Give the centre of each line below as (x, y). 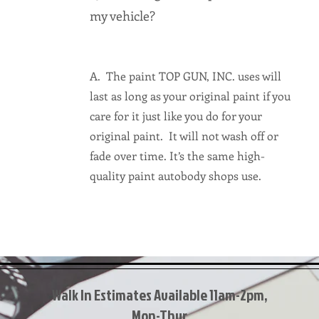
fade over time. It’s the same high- (177, 156)
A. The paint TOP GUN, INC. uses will (185, 76)
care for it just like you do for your (176, 116)
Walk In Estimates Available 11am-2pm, (159, 295)
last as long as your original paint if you (190, 96)
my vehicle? (122, 16)
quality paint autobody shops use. (175, 176)
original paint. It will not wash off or (184, 136)
